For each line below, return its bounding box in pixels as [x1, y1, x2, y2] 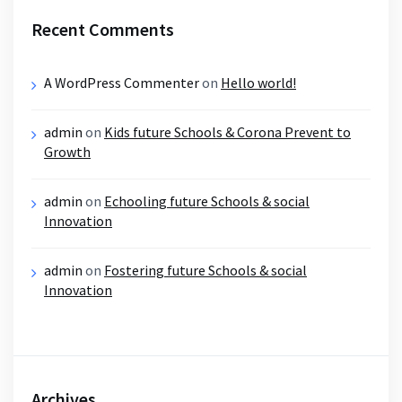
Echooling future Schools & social [104, 191, 310, 210]
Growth [44, 142, 91, 161]
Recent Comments [31, 17, 174, 40]
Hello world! [221, 73, 296, 92]
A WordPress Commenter [44, 73, 199, 92]
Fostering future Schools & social [104, 260, 307, 279]
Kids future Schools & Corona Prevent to [104, 122, 351, 141]
